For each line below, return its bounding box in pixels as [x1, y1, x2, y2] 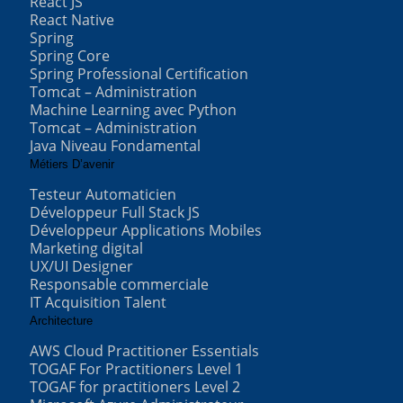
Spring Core [30, 46, 110, 67]
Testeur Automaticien [30, 184, 176, 205]
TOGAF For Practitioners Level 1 [30, 359, 243, 380]
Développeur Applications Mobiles [30, 220, 262, 241]
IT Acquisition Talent [30, 292, 166, 313]
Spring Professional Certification [30, 64, 248, 85]
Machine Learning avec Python [30, 100, 237, 121]
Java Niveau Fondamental [30, 136, 201, 157]
